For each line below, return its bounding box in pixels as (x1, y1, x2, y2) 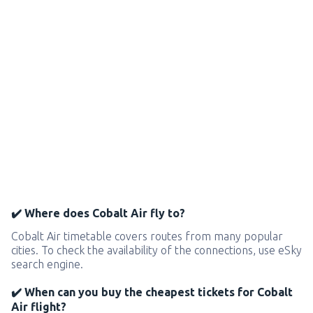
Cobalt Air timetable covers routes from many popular (11, 230, 283, 242)
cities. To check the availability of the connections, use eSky (11, 244, 302, 256)
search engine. (11, 258, 83, 270)
